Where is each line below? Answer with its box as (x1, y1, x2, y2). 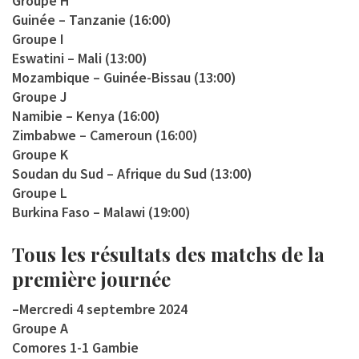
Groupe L (12, 183, 67, 202)
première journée (12, 265, 171, 292)
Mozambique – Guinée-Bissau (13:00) (12, 67, 236, 87)
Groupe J (12, 87, 67, 106)
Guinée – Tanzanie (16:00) (12, 10, 171, 29)
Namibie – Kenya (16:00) (12, 106, 160, 125)
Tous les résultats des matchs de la (12, 240, 325, 267)
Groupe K (12, 144, 68, 163)
